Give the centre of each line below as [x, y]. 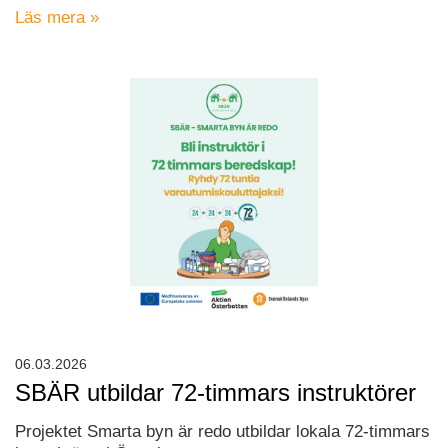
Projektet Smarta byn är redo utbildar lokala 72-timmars [222, 432]
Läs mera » [57, 18]
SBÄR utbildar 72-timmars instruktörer [215, 393]
